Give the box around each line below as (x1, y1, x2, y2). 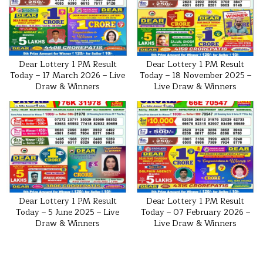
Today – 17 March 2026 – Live (10, 68, 126, 82)
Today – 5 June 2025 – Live (16, 205, 120, 219)
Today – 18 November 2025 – (139, 68, 251, 82)
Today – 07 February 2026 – (140, 205, 250, 219)
